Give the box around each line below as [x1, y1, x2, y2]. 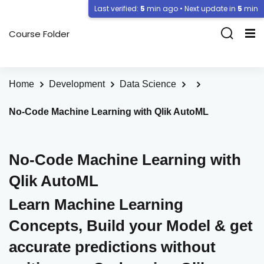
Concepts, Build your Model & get [9, 217, 253, 235]
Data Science [120, 79, 176, 89]
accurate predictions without [9, 238, 216, 256]
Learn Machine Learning [9, 196, 183, 213]
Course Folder [9, 27, 70, 40]
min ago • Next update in [145, 4, 237, 14]
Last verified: [94, 4, 140, 14]
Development [49, 79, 105, 89]
